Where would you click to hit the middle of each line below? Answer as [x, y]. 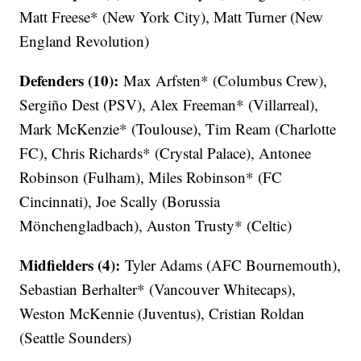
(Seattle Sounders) [76, 338]
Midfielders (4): [73, 265]
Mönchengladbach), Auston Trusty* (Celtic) [156, 226]
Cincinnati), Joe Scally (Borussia [120, 201]
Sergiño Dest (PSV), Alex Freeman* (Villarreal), [169, 105]
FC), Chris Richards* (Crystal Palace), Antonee [166, 153]
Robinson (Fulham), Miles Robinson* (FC [151, 177]
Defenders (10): [72, 81]
